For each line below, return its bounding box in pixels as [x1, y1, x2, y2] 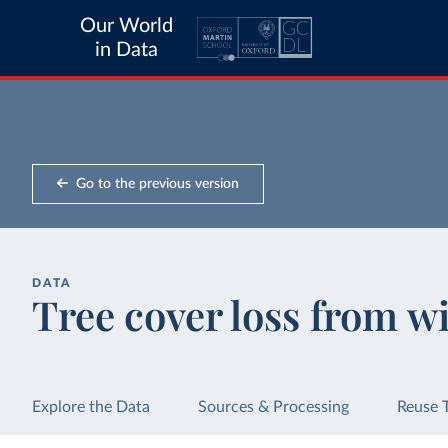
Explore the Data [32, 399, 151, 415]
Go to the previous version [75, 176, 239, 191]
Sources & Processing [198, 399, 350, 415]
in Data [95, 40, 158, 60]
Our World [80, 16, 173, 36]
